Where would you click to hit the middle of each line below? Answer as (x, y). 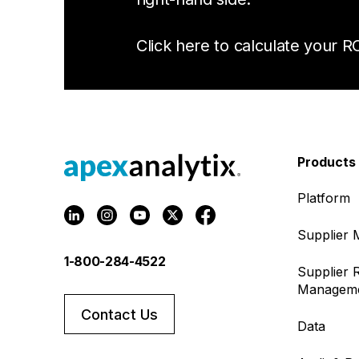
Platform (323, 198)
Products (326, 161)
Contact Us (119, 314)
